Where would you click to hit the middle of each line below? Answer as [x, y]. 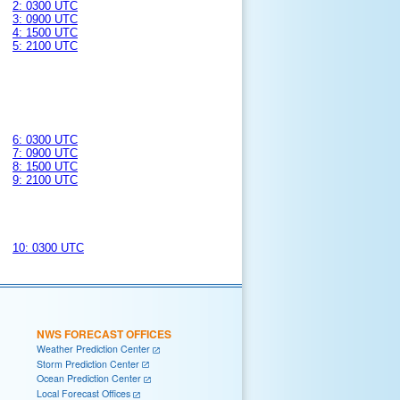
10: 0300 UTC [48, 248]
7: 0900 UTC [45, 154]
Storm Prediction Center [88, 363]
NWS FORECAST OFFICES [104, 334]
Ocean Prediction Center [89, 379]
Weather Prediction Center [93, 349]
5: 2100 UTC [45, 46]
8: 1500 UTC [45, 167]
